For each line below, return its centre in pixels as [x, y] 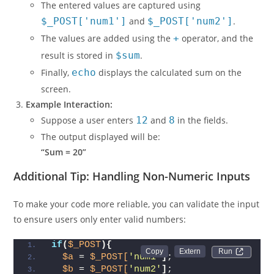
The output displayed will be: [101, 157]
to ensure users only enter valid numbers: [100, 240]
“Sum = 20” [64, 172]
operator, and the [217, 59]
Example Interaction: [69, 125]
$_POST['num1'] [84, 42]
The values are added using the [107, 59]
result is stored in [79, 76]
